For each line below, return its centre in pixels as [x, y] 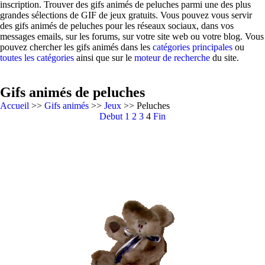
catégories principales [193, 47]
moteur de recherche [172, 58]
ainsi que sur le [104, 58]
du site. [224, 58]
